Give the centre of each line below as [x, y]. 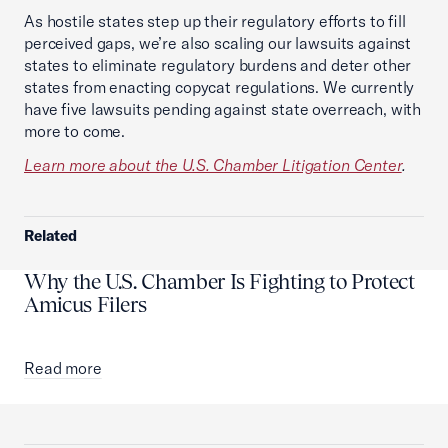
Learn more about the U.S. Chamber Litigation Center [213, 165]
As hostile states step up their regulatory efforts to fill [215, 21]
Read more [63, 368]
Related [51, 235]
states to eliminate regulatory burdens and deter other [218, 65]
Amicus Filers [85, 304]
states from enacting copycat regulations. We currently [219, 87]
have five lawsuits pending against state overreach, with [223, 109]
